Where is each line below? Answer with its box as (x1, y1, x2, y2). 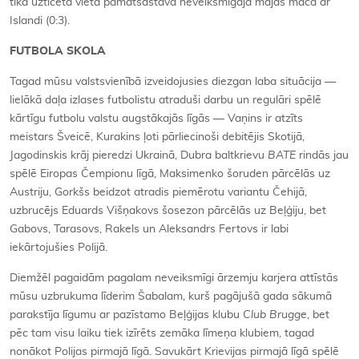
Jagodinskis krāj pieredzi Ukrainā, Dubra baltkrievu (10, 150, 268, 162)
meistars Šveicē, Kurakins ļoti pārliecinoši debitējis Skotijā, (10, 131, 305, 143)
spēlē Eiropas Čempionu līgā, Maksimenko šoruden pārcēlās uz (10, 168, 330, 180)
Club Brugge (243, 309, 307, 321)
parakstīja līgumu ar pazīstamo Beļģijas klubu (10, 309, 243, 321)
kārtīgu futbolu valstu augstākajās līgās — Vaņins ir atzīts (10, 113, 303, 125)
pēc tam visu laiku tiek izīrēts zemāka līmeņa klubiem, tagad (10, 328, 314, 340)
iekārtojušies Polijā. (10, 242, 107, 254)
